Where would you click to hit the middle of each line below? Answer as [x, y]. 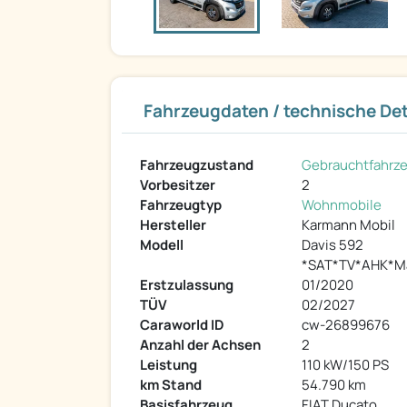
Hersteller [173, 225]
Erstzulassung [187, 285]
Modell [162, 245]
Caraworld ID [182, 325]
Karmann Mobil [348, 225]
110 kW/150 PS [345, 365]
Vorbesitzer [178, 185]
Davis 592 [333, 245]
